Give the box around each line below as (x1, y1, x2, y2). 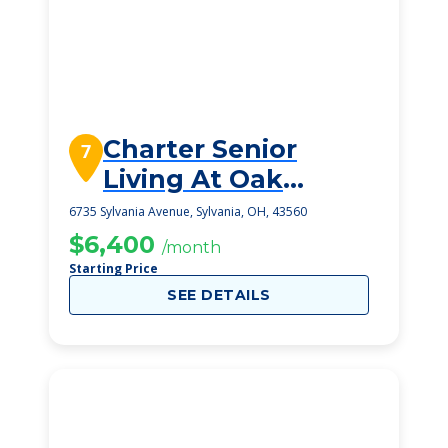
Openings (103, 194, 233, 224)
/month (162, 238, 221, 257)
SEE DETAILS (167, 286, 271, 304)
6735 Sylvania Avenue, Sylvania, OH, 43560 (69, 203, 307, 220)
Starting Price (69, 260, 158, 277)
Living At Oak (103, 164, 283, 194)
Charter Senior (103, 134, 297, 164)
